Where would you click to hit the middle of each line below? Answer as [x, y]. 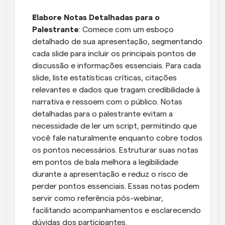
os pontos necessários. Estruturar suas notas [115, 150]
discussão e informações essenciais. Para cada [117, 66]
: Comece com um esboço [126, 30]
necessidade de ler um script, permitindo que [115, 126]
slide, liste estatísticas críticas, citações [104, 78]
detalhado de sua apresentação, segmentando [117, 42]
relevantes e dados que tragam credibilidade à [116, 90]
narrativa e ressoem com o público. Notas [107, 102]
